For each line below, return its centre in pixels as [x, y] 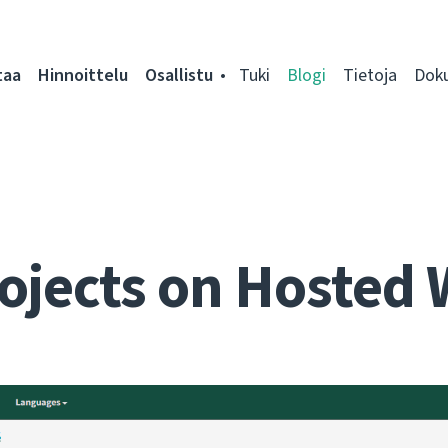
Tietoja [370, 75]
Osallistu [179, 75]
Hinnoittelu [83, 75]
